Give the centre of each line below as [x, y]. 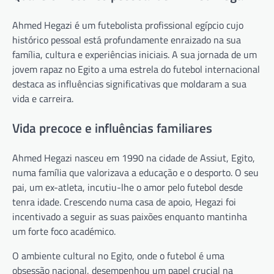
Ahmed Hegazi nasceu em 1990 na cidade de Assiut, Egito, [134, 157]
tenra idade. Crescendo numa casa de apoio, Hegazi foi [124, 202]
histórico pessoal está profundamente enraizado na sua [127, 40]
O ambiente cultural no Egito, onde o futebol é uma [118, 255]
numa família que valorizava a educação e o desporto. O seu [135, 172]
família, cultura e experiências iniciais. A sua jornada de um [135, 55]
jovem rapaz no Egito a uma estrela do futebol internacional [136, 69]
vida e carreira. [43, 99]
